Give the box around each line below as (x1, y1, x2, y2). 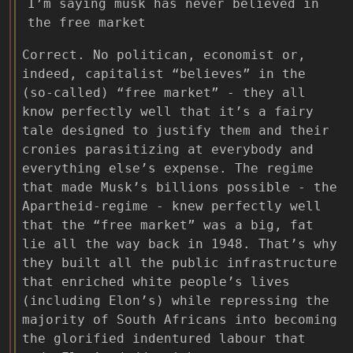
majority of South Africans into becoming (22, 312, 337, 328)
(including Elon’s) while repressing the (22, 293, 329, 309)
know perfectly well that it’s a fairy (22, 104, 314, 120)
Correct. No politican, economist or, (22, 47, 306, 63)
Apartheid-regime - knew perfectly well (22, 199, 321, 214)
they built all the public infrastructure (22, 255, 337, 271)
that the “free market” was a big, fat (22, 217, 314, 233)
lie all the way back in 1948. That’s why (22, 236, 337, 252)
